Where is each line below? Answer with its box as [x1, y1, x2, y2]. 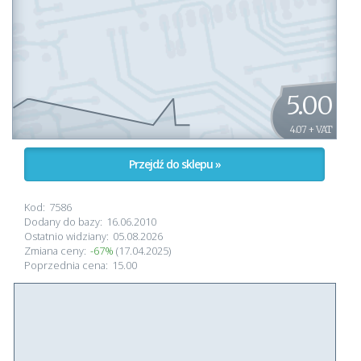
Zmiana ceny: [24, 243, 86, 258]
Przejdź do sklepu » [128, 156, 221, 172]
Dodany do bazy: [24, 214, 102, 229]
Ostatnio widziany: [24, 228, 109, 243]
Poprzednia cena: [24, 257, 108, 272]
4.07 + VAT [290, 123, 332, 135]
